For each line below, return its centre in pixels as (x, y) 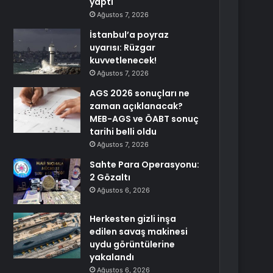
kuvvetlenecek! (123, 60)
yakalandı (112, 257)
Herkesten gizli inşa (133, 219)
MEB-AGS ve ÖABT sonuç (144, 119)
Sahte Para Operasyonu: (145, 165)
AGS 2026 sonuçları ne (140, 93)
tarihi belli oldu (123, 132)
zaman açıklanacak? (136, 106)
